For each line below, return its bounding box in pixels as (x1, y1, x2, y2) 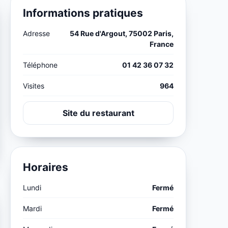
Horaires (23, 161, 69, 174)
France (149, 40, 174, 49)
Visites (23, 81, 45, 91)
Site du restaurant (62, 108, 134, 119)
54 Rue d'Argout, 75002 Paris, (69, 29, 174, 38)
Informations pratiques (23, 7, 144, 20)
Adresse (23, 29, 50, 38)
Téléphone (23, 61, 58, 70)
